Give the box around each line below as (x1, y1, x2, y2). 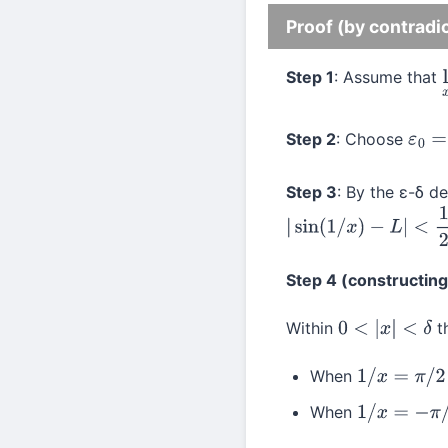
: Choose (336, 128, 408, 149)
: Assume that (334, 67, 442, 87)
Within (286, 317, 338, 338)
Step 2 (286, 128, 336, 149)
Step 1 (286, 67, 334, 87)
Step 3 (286, 181, 337, 202)
